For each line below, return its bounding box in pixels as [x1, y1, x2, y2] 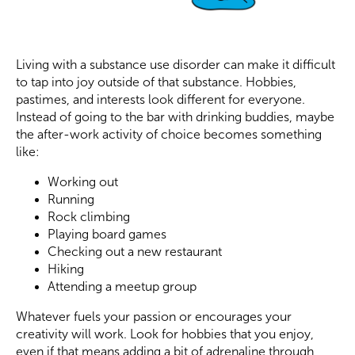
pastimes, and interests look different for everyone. [16, 93, 305, 107]
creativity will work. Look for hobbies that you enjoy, [16, 327, 314, 342]
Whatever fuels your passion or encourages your [16, 310, 292, 324]
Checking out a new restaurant [48, 245, 222, 259]
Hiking [48, 262, 84, 277]
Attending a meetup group [48, 280, 197, 294]
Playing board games [48, 227, 166, 242]
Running [48, 193, 94, 207]
